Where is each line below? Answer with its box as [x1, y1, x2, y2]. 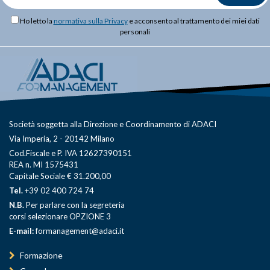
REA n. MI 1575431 [9, 159, 78, 169]
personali [120, 27, 150, 36]
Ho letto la [18, 16, 54, 25]
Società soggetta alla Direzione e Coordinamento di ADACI [9, 119, 216, 129]
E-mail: [9, 225, 34, 236]
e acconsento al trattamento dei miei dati [127, 16, 260, 25]
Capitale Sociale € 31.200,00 [9, 171, 111, 181]
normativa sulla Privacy [53, 16, 128, 25]
